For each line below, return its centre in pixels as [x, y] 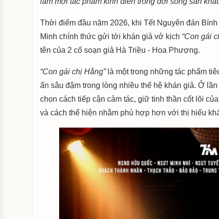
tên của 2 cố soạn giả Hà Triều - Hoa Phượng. [120, 50]
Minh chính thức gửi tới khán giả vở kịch [111, 36]
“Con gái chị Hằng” [73, 72]
